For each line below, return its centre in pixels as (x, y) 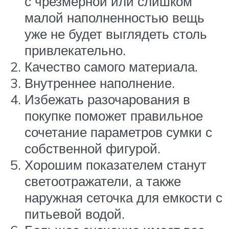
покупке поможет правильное (114, 115)
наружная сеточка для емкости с (123, 197)
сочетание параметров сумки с (118, 132)
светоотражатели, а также (103, 181)
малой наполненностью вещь (114, 17)
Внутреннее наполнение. (100, 83)
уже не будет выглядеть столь (116, 33)
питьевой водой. (75, 213)
